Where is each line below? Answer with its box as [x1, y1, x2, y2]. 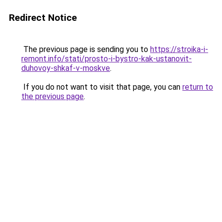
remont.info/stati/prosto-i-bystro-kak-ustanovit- [21, 54, 192, 63]
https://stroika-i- [150, 45, 208, 54]
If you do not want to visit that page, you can [21, 82, 182, 92]
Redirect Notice [9, 12, 77, 23]
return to [182, 82, 213, 92]
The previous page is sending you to [21, 45, 150, 54]
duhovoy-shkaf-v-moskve [21, 63, 110, 73]
